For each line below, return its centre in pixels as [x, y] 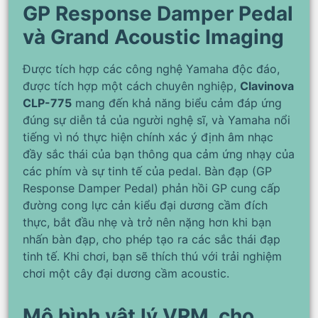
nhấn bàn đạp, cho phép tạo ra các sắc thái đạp [152, 239]
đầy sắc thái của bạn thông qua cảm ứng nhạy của [159, 154]
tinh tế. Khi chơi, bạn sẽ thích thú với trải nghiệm [152, 256]
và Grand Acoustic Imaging [153, 37]
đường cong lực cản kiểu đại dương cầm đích [145, 205]
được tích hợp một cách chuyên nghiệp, [131, 86]
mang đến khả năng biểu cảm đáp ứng [177, 103]
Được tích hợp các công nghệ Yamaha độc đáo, [151, 68]
